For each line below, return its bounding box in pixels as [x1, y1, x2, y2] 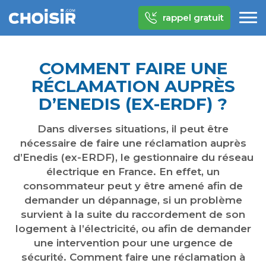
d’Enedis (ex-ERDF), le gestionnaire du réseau [12, 151, 254, 163]
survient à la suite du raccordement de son [21, 208, 245, 220]
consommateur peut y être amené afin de [23, 180, 243, 192]
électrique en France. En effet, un [46, 166, 220, 178]
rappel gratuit [163, 12, 224, 23]
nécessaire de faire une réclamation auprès [20, 137, 246, 149]
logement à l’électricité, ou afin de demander [15, 223, 251, 235]
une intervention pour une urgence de [33, 237, 233, 249]
